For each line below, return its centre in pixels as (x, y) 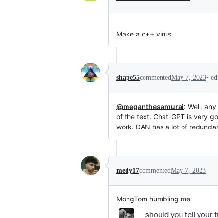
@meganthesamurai (150, 106)
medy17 (128, 170)
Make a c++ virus (144, 34)
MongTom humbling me (153, 199)
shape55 (128, 78)
